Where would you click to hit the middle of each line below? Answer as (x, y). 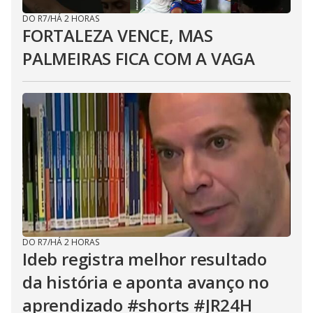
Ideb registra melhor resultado (145, 259)
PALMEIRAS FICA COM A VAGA (139, 58)
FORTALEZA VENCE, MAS (118, 35)
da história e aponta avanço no (146, 282)
